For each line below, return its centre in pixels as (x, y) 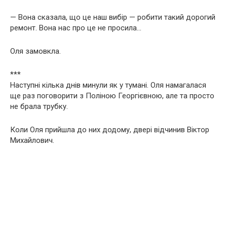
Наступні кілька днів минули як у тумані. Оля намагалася (108, 85)
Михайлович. (32, 140)
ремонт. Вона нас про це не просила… (76, 28)
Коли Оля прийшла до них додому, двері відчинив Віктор (110, 129)
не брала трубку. (39, 106)
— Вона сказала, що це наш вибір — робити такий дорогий (113, 17)
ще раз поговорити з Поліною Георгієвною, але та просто (112, 96)
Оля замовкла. (35, 51)
